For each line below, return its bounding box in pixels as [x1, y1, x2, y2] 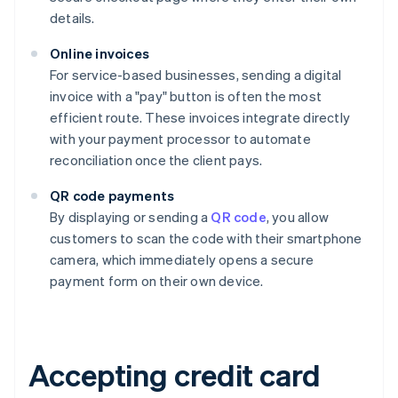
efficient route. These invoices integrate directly [50, 108, 351, 127]
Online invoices [50, 44, 149, 63]
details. [50, 9, 95, 28]
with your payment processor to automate [50, 130, 311, 148]
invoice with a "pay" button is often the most [50, 87, 322, 106]
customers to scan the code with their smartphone [50, 229, 362, 248]
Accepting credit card [28, 355, 321, 394]
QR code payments [50, 187, 175, 205]
